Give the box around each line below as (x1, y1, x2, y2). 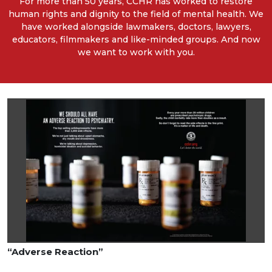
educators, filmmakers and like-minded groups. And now (12, 33, 260, 45)
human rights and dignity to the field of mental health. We (8, 8, 263, 19)
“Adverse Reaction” (7, 246, 103, 258)
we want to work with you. (77, 46, 195, 58)
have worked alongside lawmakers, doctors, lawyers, (21, 21, 251, 32)
